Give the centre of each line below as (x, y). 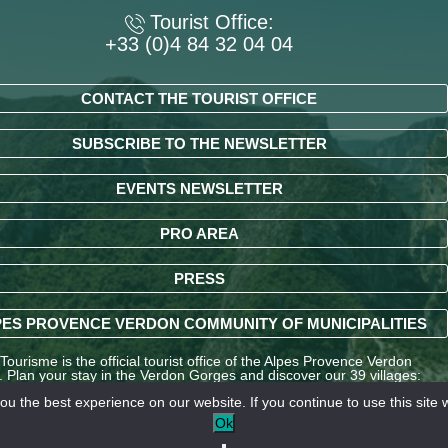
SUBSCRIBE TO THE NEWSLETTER (199, 143)
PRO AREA (199, 233)
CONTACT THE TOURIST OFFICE (199, 98)
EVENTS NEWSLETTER (199, 188)
